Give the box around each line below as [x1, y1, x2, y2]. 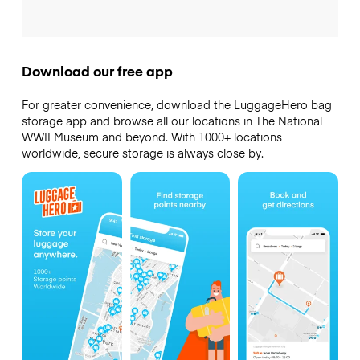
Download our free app [21, 60, 173, 80]
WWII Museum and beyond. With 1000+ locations [21, 128, 282, 145]
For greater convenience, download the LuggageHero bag [21, 96, 332, 112]
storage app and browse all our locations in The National [21, 112, 322, 129]
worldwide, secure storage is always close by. [21, 144, 264, 161]
